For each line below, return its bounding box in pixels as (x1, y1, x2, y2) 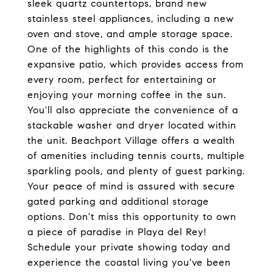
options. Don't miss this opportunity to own (27, 211, 236, 222)
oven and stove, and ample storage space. (27, 28, 233, 40)
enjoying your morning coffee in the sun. (27, 89, 226, 101)
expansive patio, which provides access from (27, 58, 244, 70)
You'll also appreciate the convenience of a (27, 104, 238, 116)
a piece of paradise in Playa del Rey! (27, 226, 207, 238)
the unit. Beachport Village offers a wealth (27, 135, 235, 146)
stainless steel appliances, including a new (27, 13, 234, 24)
